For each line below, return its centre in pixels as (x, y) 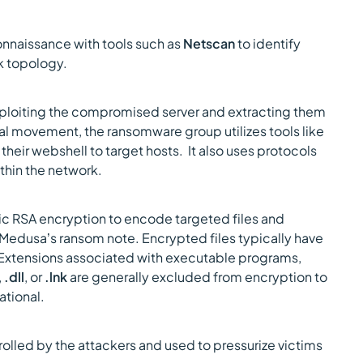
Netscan (209, 43)
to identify (268, 43)
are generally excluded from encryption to (199, 277)
